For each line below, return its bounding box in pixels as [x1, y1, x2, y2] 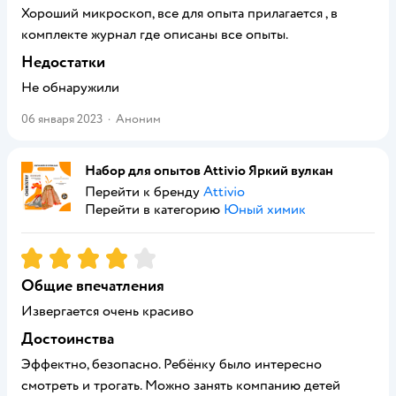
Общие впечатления [21, 276, 164, 296]
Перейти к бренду [85, 183, 203, 201]
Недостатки [21, 52, 105, 72]
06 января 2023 [21, 111, 103, 126]
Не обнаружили [21, 79, 119, 96]
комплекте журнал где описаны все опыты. [21, 26, 288, 43]
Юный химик [224, 201, 306, 218]
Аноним [116, 111, 161, 126]
